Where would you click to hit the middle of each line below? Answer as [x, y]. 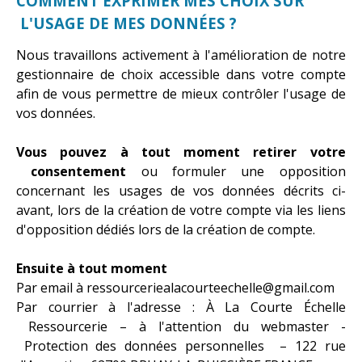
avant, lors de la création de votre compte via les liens [181, 210]
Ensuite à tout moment [92, 268]
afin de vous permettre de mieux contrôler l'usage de [181, 93]
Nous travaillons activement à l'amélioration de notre [181, 55]
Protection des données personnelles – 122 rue [181, 345]
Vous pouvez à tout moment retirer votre [181, 152]
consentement [72, 171]
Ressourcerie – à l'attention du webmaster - [181, 326]
